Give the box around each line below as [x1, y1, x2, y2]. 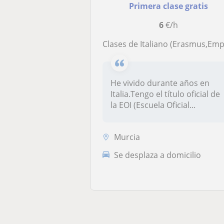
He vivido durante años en [110, 77, 210, 88]
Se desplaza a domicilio [114, 149, 201, 160]
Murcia [114, 131, 140, 142]
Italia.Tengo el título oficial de [110, 88, 220, 99]
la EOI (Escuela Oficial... [110, 99, 196, 110]
